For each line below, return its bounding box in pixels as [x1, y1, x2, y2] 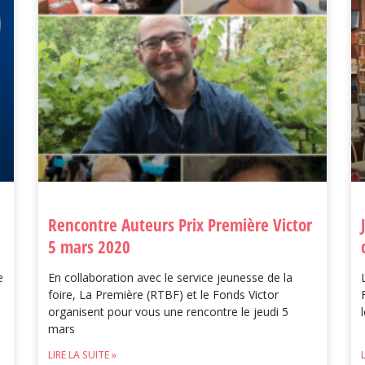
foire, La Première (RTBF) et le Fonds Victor [48, 286, 279, 302]
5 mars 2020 [48, 235, 131, 258]
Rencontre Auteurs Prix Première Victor [48, 213, 313, 236]
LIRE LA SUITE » [48, 347, 117, 362]
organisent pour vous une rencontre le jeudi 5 [48, 303, 289, 319]
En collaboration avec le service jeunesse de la [48, 269, 293, 285]
